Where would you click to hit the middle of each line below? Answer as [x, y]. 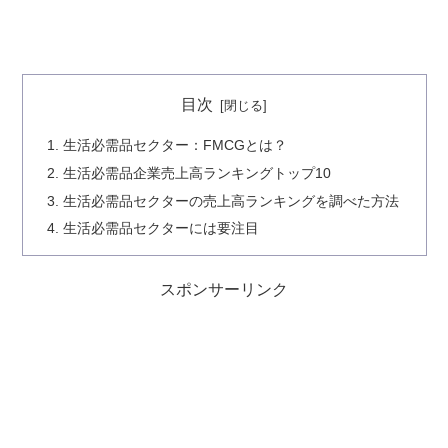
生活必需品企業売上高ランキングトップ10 [196, 172]
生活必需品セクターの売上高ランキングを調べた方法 [230, 200]
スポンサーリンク [224, 290]
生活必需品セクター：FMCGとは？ [174, 144]
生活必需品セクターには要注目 [160, 228]
